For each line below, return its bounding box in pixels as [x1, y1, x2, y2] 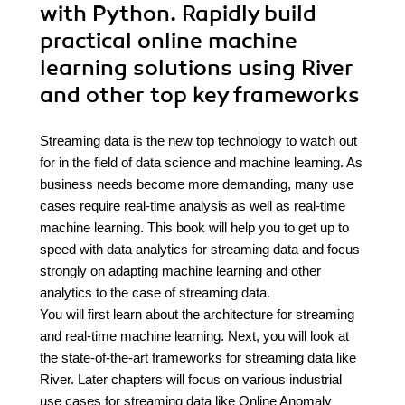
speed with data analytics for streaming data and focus [40, 241, 360, 257]
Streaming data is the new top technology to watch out [40, 133, 357, 148]
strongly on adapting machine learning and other [40, 263, 321, 278]
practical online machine [40, 27, 297, 54]
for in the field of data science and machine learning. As [40, 155, 363, 170]
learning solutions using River [40, 54, 353, 81]
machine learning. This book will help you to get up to [40, 220, 349, 235]
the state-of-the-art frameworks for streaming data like [40, 350, 356, 365]
